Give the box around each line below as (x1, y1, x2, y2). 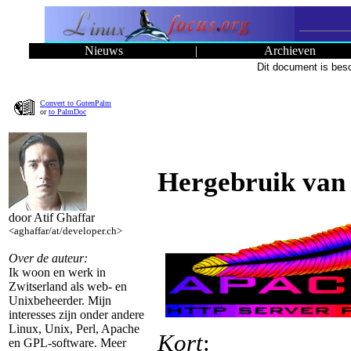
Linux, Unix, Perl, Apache (9, 322, 139, 335)
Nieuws (84, 44, 123, 57)
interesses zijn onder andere (9, 308, 144, 321)
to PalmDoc (49, 107, 86, 116)
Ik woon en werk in (9, 266, 106, 279)
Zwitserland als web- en (9, 280, 127, 293)
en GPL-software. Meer (9, 336, 126, 349)
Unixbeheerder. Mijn (9, 294, 111, 307)
